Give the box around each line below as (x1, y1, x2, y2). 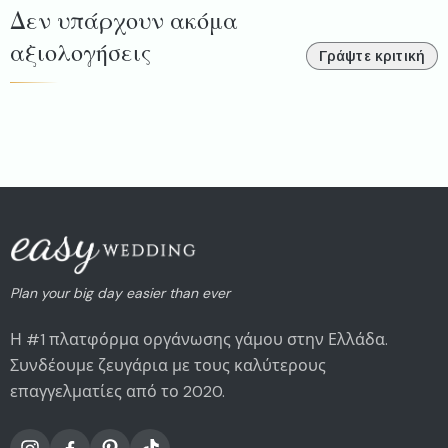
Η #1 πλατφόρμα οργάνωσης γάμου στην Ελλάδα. (10, 329, 388, 350)
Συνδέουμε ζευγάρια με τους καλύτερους (10, 355, 326, 376)
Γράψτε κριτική (318, 48, 425, 64)
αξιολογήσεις (10, 39, 151, 68)
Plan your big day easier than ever (10, 284, 230, 302)
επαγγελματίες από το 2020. (10, 381, 225, 402)
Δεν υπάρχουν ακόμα (10, 7, 238, 36)
